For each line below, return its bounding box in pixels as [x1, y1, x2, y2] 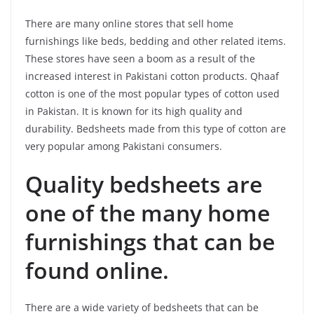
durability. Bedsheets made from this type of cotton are [25, 121, 286, 135]
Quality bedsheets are [25, 168, 262, 199]
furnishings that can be [25, 226, 275, 257]
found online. [25, 254, 169, 285]
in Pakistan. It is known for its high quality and [25, 104, 243, 118]
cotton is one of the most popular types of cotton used [25, 86, 280, 100]
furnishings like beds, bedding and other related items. [25, 34, 286, 48]
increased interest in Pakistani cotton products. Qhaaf [25, 69, 279, 83]
